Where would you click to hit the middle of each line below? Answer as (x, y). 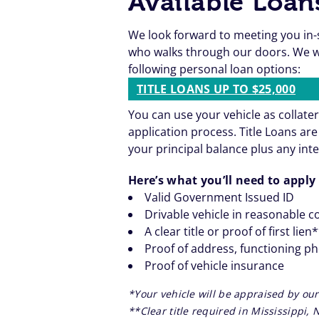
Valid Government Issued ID (219, 198)
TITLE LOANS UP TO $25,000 (216, 89)
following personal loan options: (214, 69)
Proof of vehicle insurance (214, 266)
